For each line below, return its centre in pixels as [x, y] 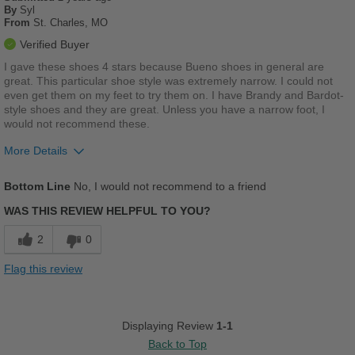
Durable [25, 198]
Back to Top [177, 344]
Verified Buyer [55, 45]
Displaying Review [169, 326]
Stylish [24, 228]
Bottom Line [37, 187]
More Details [36, 151]
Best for [25, 263]
